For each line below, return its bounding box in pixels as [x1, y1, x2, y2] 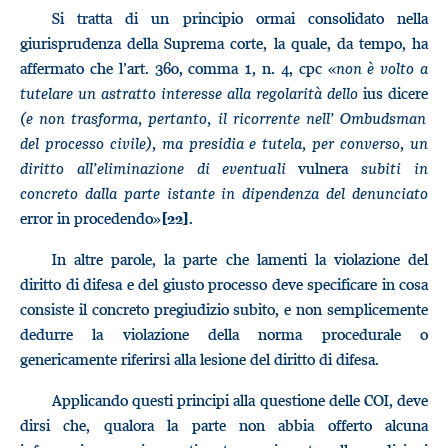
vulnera [298, 158, 362, 178]
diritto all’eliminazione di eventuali [20, 158, 299, 178]
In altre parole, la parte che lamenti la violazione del [52, 249, 428, 269]
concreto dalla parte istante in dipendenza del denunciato [20, 183, 428, 203]
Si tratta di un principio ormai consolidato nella [52, 8, 428, 28]
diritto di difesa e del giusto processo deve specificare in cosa [20, 274, 428, 294]
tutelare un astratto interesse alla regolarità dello [20, 83, 358, 103]
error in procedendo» [20, 208, 161, 228]
